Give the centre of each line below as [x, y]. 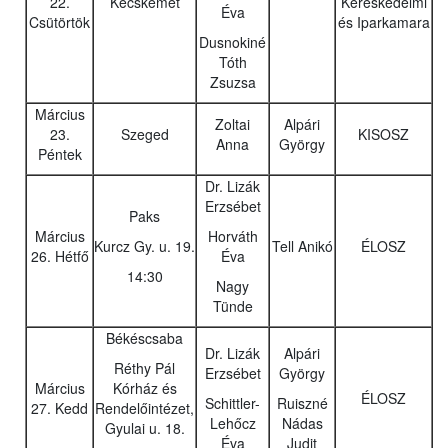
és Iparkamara [383, 22]
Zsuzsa [232, 82]
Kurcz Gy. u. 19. [144, 246]
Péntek [59, 154]
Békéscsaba [144, 338]
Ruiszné [302, 403]
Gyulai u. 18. [144, 428]
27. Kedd [59, 408]
